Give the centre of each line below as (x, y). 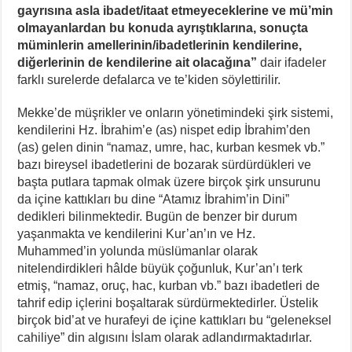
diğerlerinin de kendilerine (95, 62)
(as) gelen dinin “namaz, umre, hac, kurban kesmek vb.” (171, 147)
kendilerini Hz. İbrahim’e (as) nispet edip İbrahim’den (164, 130)
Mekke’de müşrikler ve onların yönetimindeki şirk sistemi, (176, 112)
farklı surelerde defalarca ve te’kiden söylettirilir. (149, 79)
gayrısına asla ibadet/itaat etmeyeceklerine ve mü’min (176, 10)
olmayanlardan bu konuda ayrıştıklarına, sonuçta (163, 27)
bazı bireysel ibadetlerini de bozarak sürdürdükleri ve (165, 164)
